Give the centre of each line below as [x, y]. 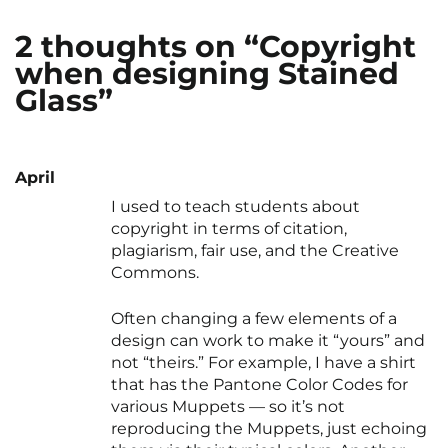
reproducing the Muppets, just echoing [269, 429]
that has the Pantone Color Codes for [259, 385]
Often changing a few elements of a [254, 319]
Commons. [155, 273]
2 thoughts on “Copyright [215, 47]
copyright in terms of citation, [229, 229]
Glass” [64, 101]
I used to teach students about [235, 207]
